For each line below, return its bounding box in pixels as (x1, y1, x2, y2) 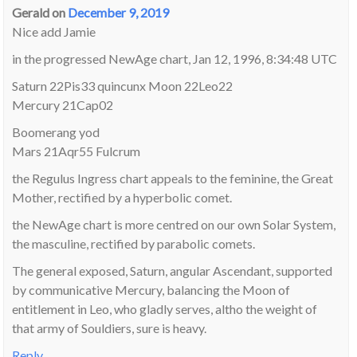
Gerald (12, 4, 50, 20)
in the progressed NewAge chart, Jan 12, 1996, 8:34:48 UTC (12, 50, 338, 66)
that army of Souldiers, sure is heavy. (12, 320, 207, 335)
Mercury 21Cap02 (12, 96, 114, 112)
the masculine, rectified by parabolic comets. (12, 235, 256, 251)
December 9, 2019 (68, 4, 170, 20)
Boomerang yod (12, 124, 100, 139)
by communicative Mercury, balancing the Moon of (12, 281, 291, 297)
